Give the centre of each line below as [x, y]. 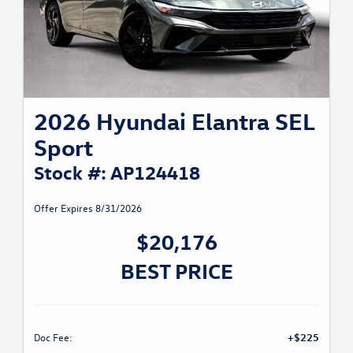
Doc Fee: [53, 336]
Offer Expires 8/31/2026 [88, 207]
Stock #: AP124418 [117, 171]
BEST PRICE [176, 270]
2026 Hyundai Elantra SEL [174, 121]
